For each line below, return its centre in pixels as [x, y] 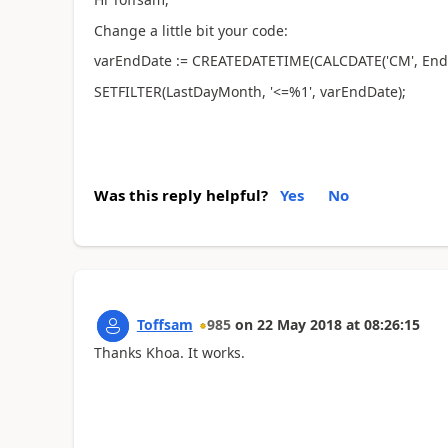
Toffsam [164, 324]
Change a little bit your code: [190, 30]
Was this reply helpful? [180, 195]
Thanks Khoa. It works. [169, 352]
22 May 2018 [299, 324]
